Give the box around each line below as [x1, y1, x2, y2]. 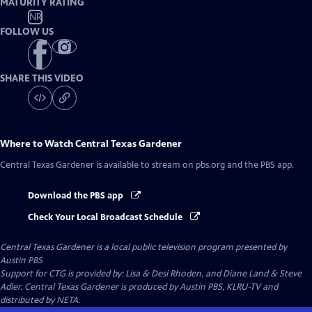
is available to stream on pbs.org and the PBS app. [94, 159, 294, 171]
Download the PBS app [28, 190, 125, 202]
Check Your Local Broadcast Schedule [28, 211, 185, 223]
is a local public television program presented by [94, 241, 287, 253]
